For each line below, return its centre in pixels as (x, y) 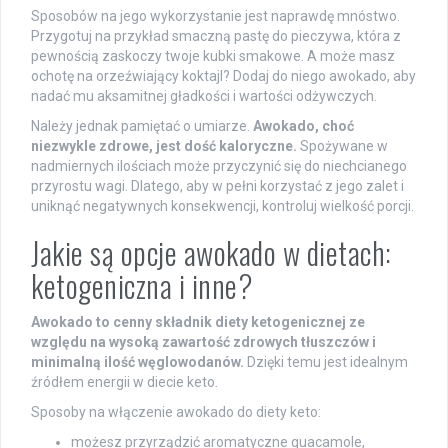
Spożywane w (342, 146)
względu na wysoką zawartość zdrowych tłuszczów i (203, 342)
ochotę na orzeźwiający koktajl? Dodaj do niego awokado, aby (223, 76)
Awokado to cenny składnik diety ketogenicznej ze (198, 322)
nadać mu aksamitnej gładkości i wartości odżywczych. (204, 96)
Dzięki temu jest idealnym (326, 362)
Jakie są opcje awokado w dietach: (211, 253)
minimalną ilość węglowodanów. (137, 362)
